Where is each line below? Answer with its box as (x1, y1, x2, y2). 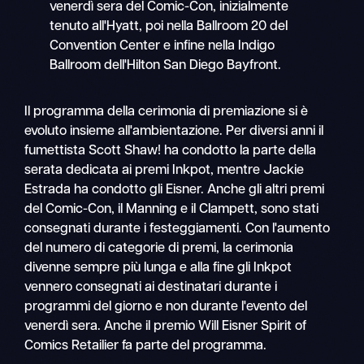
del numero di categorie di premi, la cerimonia (24, 241, 294, 255)
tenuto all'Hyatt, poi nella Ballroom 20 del (50, 20, 288, 34)
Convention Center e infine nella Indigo (50, 40, 275, 54)
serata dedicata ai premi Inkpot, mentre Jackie (24, 163, 305, 177)
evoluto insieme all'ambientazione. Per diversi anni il (24, 124, 324, 138)
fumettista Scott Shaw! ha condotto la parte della (24, 144, 317, 158)
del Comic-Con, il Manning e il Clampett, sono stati (24, 202, 319, 216)
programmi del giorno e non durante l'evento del (24, 300, 308, 314)
